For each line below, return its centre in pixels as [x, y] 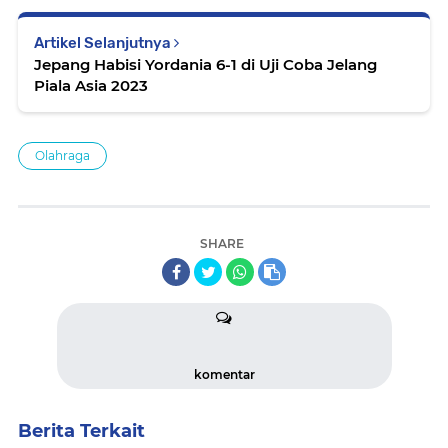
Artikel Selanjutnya [104, 42]
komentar [224, 374]
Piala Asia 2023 [91, 85]
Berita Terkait [81, 430]
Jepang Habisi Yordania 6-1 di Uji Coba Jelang [205, 64]
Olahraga [62, 155]
